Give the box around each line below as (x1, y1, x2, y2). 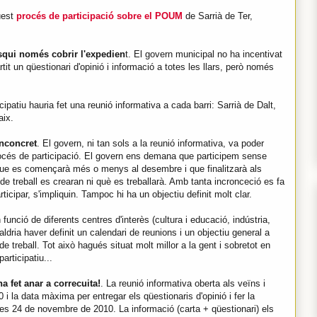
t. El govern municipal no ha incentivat (125, 48, 282, 59)
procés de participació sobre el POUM (16, 10, 183, 21)
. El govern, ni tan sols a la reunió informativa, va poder (37, 137, 264, 149)
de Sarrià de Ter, (183, 10, 253, 21)
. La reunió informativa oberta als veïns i (100, 277, 265, 289)
